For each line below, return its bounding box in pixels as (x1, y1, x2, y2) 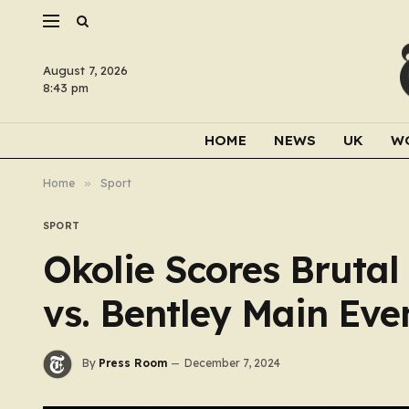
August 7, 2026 (43, 63, 128, 78)
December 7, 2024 (184, 356, 280, 371)
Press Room (99, 356, 167, 371)
